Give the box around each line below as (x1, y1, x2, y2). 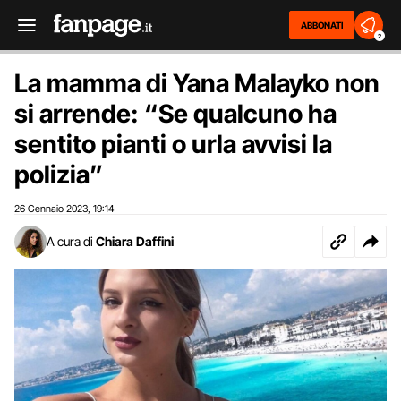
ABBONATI (301, 20, 343, 30)
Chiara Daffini (96, 234, 174, 249)
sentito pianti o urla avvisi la (14, 129, 332, 159)
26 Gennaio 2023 (14, 202, 88, 215)
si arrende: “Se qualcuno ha (14, 98, 337, 129)
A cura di (47, 234, 93, 249)
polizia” (14, 159, 103, 190)
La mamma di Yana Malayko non (14, 68, 380, 98)
